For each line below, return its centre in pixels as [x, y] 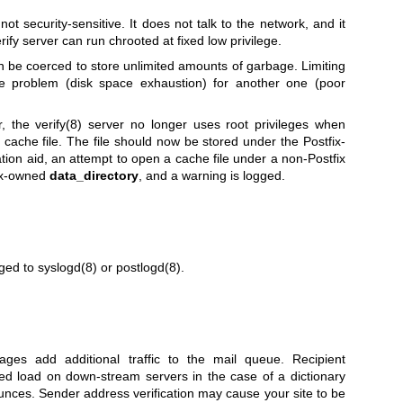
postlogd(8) [148, 267]
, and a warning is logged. [211, 176]
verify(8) [59, 125]
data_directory [94, 176]
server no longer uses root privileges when [214, 125]
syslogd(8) [67, 267]
